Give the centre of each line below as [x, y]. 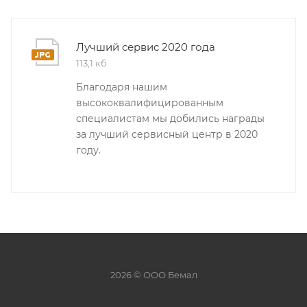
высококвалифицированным [150, 103]
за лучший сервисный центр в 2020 [167, 134]
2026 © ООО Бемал [153, 275]
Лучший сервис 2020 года [146, 47]
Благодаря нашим [122, 87]
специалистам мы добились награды [170, 119]
